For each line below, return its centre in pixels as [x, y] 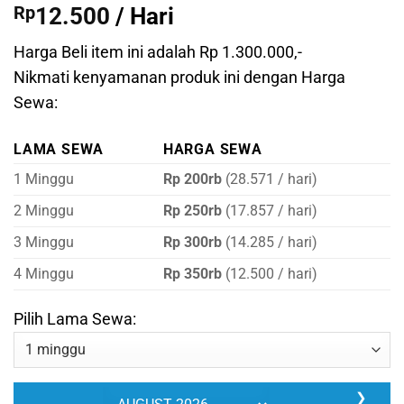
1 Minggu [44, 179]
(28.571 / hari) [269, 179]
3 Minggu [44, 243]
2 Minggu [44, 211]
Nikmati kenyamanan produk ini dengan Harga [179, 78]
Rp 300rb [192, 243]
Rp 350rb [192, 274]
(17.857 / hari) [269, 211]
